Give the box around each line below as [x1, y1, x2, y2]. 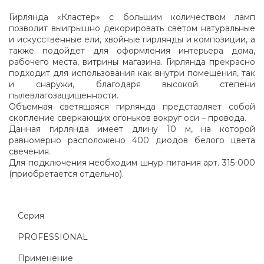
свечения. [9, 146, 51, 157]
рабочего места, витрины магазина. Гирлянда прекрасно [9, 57, 255, 68]
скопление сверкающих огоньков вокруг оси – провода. [9, 113, 246, 124]
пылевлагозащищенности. [9, 90, 118, 101]
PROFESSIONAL [18, 232, 88, 243]
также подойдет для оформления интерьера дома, [9, 45, 255, 57]
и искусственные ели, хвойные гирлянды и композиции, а [9, 34, 255, 45]
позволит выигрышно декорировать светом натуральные [9, 23, 255, 34]
